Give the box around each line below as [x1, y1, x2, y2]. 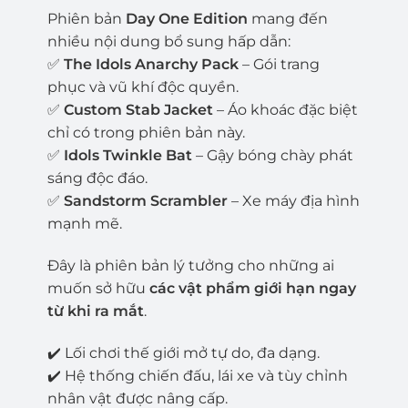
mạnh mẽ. [46, 215, 122, 233]
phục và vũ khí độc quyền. [46, 78, 239, 97]
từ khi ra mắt [46, 301, 144, 320]
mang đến [247, 10, 328, 28]
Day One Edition [125, 10, 248, 28]
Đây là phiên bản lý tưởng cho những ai [46, 256, 334, 274]
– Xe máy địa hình [227, 192, 360, 210]
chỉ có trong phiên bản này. [46, 124, 245, 142]
